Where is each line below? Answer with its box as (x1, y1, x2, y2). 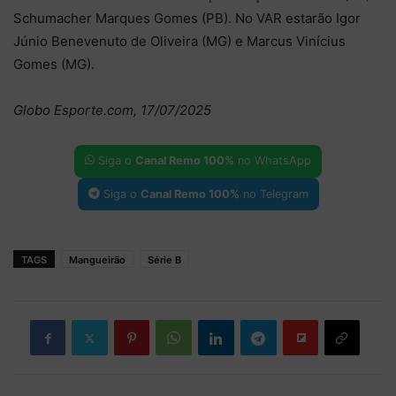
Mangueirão (69, 254, 126, 267)
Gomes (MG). (13, 55, 95, 72)
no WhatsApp (234, 154, 311, 168)
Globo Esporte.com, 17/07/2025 (13, 101, 211, 118)
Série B (148, 254, 181, 267)
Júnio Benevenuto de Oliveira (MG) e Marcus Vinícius (13, 32, 346, 49)
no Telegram (239, 187, 308, 201)
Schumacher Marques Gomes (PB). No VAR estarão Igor (13, 9, 361, 27)
